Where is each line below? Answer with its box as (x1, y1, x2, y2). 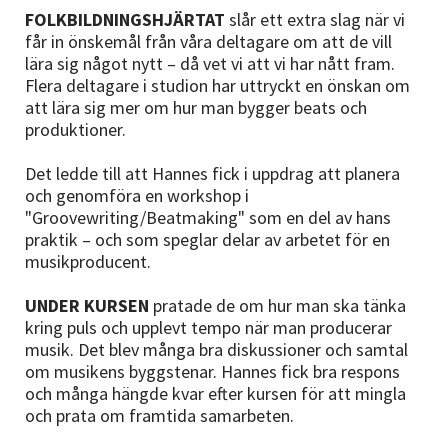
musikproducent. (25, 250, 151, 273)
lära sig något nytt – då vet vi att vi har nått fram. (25, 52, 395, 75)
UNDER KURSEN (25, 294, 153, 317)
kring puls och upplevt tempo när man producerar (25, 316, 392, 339)
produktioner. (25, 118, 126, 141)
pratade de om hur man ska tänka (153, 294, 406, 317)
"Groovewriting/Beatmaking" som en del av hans (25, 206, 391, 229)
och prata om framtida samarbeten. (25, 404, 294, 427)
